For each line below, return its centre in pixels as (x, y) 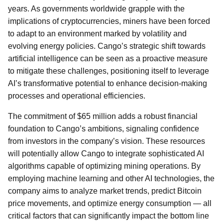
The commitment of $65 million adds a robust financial (103, 116)
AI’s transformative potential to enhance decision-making (108, 83)
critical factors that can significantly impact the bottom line (109, 216)
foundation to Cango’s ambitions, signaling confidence (104, 129)
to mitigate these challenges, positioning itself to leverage (109, 71)
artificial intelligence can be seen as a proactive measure (108, 58)
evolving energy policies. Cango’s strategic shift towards (107, 46)
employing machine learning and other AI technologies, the (111, 178)
